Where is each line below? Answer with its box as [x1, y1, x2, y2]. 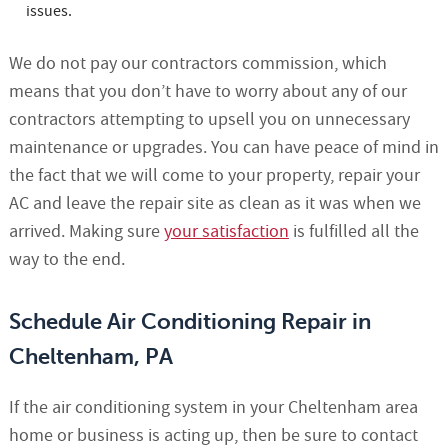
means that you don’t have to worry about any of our [8, 80, 407, 104]
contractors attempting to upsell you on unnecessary [8, 108, 410, 132]
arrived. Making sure [8, 220, 164, 244]
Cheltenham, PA [8, 344, 173, 370]
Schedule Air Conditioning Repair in [8, 309, 371, 335]
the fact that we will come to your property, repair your [8, 164, 420, 188]
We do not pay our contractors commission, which [8, 52, 387, 76]
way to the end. [8, 248, 125, 272]
